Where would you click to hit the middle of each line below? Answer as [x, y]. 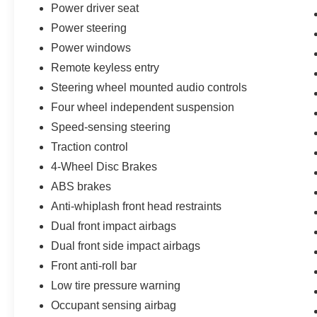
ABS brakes [81, 186]
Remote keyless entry [105, 67]
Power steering [89, 28]
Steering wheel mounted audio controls [149, 87]
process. [58, 37]
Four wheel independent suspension [143, 107]
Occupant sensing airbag [114, 305]
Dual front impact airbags [114, 226]
